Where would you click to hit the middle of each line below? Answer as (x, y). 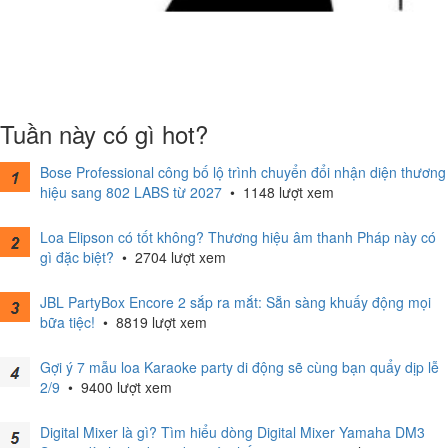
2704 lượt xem (178, 257)
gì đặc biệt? (77, 257)
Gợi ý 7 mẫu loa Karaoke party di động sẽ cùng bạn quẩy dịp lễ (239, 367)
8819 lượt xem (159, 322)
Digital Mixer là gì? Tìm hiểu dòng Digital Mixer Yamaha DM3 (232, 432)
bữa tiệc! (67, 322)
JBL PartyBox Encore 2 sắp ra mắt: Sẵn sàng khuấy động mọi (235, 302)
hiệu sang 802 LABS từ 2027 (131, 192)
